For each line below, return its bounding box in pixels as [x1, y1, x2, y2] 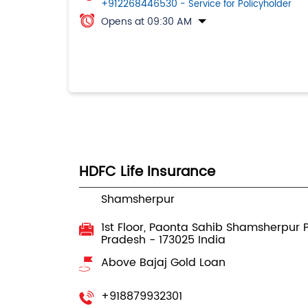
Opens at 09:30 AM [100, 13, 192, 30]
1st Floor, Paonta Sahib [100, 218, 223, 236]
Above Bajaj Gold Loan [100, 253, 225, 272]
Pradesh [100, 230, 149, 249]
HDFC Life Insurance [78, 160, 215, 184]
